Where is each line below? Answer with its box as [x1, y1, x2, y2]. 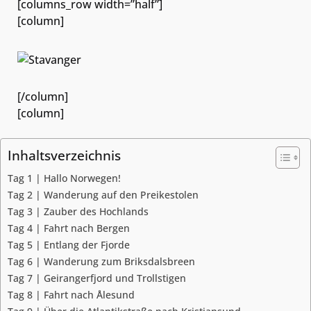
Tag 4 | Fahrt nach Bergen [8, 221, 130, 235]
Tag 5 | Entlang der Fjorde [8, 238, 130, 252]
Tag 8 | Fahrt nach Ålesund [8, 288, 135, 302]
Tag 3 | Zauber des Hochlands [8, 205, 149, 219]
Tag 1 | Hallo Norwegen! [8, 171, 121, 185]
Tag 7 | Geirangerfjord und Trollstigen [8, 271, 186, 285]
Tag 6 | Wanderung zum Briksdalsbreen [8, 255, 195, 269]
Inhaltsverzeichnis [8, 146, 121, 165]
